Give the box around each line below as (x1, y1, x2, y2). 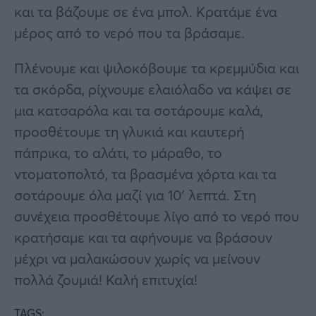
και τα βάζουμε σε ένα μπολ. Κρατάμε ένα (14, 1, 277, 21)
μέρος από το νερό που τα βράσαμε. (14, 23, 245, 42)
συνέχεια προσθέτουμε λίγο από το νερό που (14, 206, 299, 226)
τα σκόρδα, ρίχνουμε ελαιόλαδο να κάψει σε (14, 79, 291, 99)
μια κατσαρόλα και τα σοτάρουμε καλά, (14, 100, 263, 120)
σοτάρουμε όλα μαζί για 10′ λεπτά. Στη (14, 185, 256, 205)
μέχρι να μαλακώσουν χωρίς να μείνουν (14, 248, 260, 268)
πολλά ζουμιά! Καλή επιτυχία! (14, 269, 197, 289)
